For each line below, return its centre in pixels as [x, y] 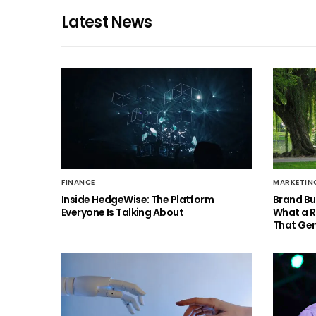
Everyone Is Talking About [123, 213]
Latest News [107, 22]
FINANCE [78, 183]
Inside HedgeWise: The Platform [138, 200]
